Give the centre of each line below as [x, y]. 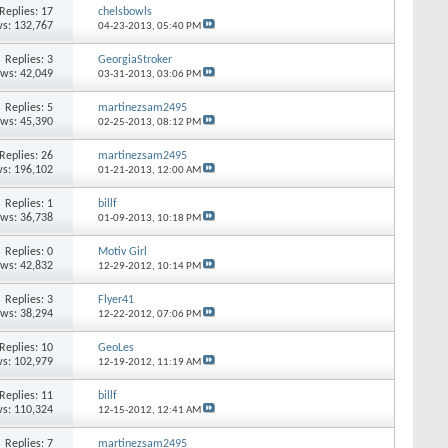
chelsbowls [124, 11]
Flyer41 [115, 299]
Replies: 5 [29, 107]
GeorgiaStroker [134, 59]
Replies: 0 [29, 251]
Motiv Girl [122, 251]
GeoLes [115, 347]
